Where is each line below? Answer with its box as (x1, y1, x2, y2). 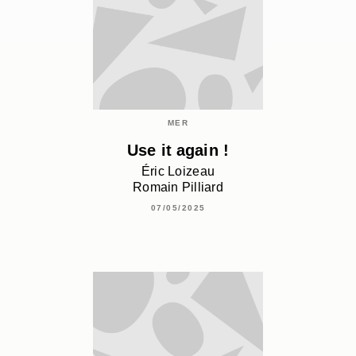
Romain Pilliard (132, 180, 224, 195)
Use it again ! (126, 141, 230, 159)
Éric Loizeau (141, 164, 215, 179)
